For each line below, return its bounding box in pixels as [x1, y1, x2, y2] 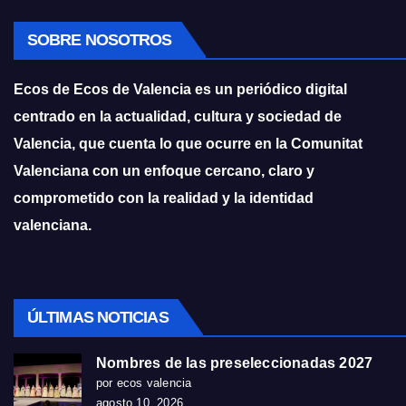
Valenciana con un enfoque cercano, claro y [14, 162, 314, 179]
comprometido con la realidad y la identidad [14, 189, 314, 206]
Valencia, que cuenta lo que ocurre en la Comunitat [14, 135, 362, 151]
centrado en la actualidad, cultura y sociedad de [14, 108, 342, 124]
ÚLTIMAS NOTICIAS [27, 307, 169, 326]
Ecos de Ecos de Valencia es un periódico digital [14, 81, 347, 97]
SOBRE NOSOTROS [27, 30, 172, 49]
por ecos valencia [96, 375, 192, 390]
